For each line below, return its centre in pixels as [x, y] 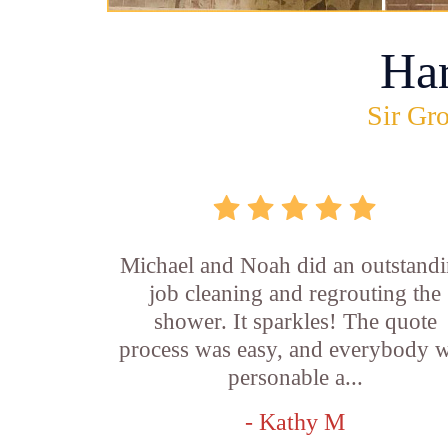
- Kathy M [295, 422]
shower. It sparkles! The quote [295, 321]
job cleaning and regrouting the [295, 293]
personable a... [295, 377]
